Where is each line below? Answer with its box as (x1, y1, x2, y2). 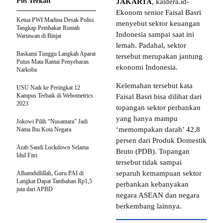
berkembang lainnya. (116, 202, 182, 211)
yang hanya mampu (116, 114, 178, 123)
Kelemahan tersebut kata (116, 82, 193, 90)
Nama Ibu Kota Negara (16, 126, 71, 133)
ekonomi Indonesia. (116, 63, 178, 72)
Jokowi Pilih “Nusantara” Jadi (16, 118, 88, 125)
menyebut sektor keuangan (116, 19, 200, 28)
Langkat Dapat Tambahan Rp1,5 (16, 178, 92, 185)
